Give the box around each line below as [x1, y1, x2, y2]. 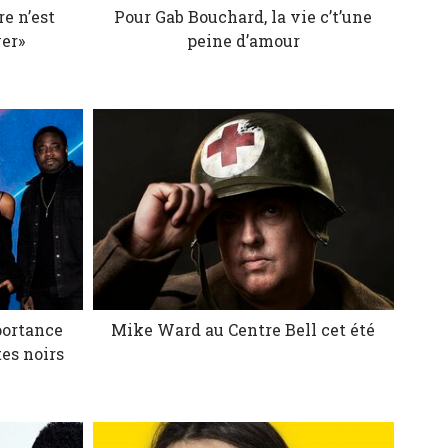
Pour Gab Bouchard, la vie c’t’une [114, 6, 373, 28]
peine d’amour [186, 30, 300, 52]
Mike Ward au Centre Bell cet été [111, 319, 376, 341]
